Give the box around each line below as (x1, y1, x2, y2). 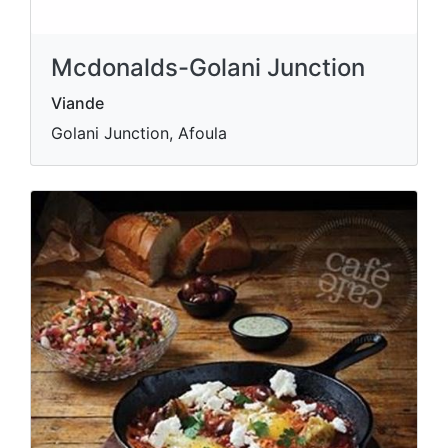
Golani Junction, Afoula (51, 123, 227, 144)
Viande (51, 93, 104, 114)
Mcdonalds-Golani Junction (51, 53, 365, 83)
